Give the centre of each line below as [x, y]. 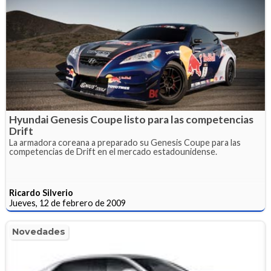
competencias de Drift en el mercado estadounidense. [113, 151]
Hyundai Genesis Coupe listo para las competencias [131, 119]
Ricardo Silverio [41, 192]
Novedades [39, 231]
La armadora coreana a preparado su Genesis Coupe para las [125, 142]
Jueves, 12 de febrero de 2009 [67, 203]
